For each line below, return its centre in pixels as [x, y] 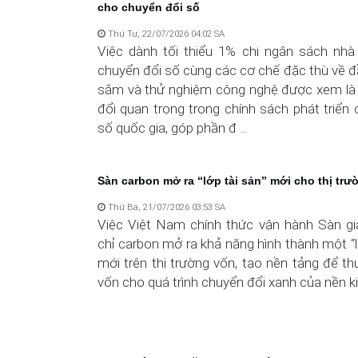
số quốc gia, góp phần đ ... [172, 127]
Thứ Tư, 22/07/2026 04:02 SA [165, 33]
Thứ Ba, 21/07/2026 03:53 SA [165, 207]
